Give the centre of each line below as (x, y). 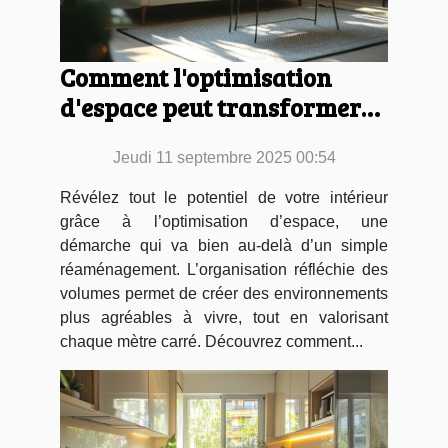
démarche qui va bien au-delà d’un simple (224, 245)
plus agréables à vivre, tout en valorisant (224, 317)
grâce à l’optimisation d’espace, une (224, 221)
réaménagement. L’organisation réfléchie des (224, 269)
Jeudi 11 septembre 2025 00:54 (224, 157)
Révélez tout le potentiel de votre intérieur (224, 197)
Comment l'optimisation (196, 76)
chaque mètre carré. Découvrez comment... (211, 341)
